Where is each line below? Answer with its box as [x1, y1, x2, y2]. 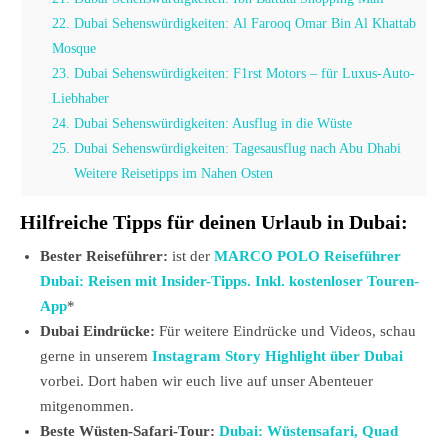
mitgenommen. [40, 398, 134, 415]
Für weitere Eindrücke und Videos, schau [159, 323, 416, 340]
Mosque [52, 40, 97, 57]
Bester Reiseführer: [40, 248, 172, 265]
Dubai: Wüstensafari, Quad [219, 423, 398, 440]
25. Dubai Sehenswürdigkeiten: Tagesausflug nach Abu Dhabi [52, 140, 402, 157]
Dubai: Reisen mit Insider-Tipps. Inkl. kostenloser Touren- [40, 273, 419, 290]
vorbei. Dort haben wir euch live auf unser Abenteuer [40, 373, 373, 390]
